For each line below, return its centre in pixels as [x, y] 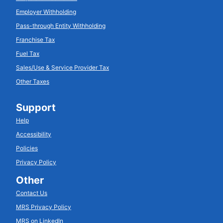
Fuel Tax [28, 53]
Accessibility [34, 134]
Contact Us [32, 193]
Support [36, 107]
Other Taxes [33, 81]
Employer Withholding [46, 11]
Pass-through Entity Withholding [61, 25]
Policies [27, 148]
